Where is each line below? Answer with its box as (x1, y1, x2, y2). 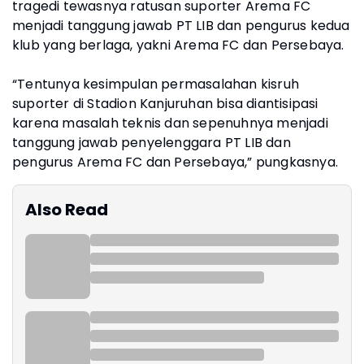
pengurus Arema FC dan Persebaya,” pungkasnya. (12, 153, 339, 172)
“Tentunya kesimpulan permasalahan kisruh (12, 75, 300, 94)
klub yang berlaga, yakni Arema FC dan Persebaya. (12, 36, 344, 55)
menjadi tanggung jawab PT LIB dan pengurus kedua (12, 16, 350, 36)
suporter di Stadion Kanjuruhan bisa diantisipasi (12, 94, 318, 114)
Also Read (25, 198, 108, 222)
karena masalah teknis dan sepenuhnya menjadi (12, 114, 328, 133)
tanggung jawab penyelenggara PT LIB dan (12, 133, 291, 153)
